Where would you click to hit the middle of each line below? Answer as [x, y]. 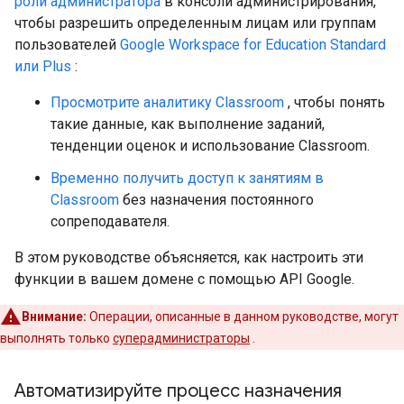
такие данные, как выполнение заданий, [188, 124]
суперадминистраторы [181, 338]
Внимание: [54, 317]
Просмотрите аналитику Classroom [167, 102]
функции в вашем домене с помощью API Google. [184, 279]
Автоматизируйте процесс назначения [178, 391]
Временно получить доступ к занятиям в [187, 178]
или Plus [43, 66]
